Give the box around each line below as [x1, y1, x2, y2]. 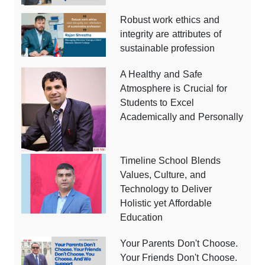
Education [119, 212, 163, 223]
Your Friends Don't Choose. [119, 253, 238, 263]
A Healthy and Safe [119, 69, 203, 79]
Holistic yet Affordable [119, 198, 212, 209]
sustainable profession [119, 43, 215, 53]
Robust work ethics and [119, 14, 220, 25]
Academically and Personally [119, 111, 244, 122]
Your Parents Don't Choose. [119, 238, 238, 249]
